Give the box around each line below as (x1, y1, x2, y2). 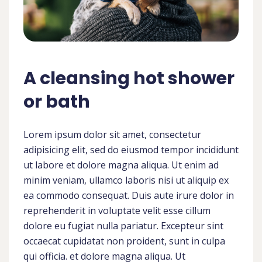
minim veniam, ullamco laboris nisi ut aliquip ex (23, 173, 229, 187)
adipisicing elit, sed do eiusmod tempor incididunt (23, 143, 239, 156)
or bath (23, 89, 90, 114)
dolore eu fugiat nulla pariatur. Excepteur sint (23, 219, 223, 232)
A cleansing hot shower (23, 65, 235, 91)
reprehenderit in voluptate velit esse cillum (23, 204, 211, 217)
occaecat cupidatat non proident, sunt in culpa (23, 234, 225, 247)
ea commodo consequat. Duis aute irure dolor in (23, 188, 234, 202)
